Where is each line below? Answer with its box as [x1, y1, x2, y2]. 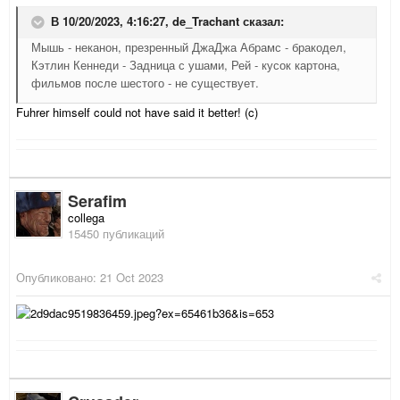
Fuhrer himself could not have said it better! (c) [16, 104, 258, 121]
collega [68, 209, 104, 227]
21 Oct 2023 [100, 269, 163, 287]
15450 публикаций [68, 225, 164, 243]
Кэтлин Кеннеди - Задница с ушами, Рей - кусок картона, [31, 56, 340, 74]
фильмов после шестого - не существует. [31, 74, 259, 92]
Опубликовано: [16, 269, 100, 287]
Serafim [68, 189, 127, 213]
